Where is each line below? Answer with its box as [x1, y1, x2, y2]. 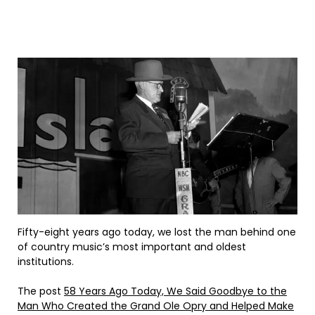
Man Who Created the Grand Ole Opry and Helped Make [18, 299, 294, 314]
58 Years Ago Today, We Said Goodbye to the [64, 284, 287, 299]
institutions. [18, 255, 74, 269]
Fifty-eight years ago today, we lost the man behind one [18, 225, 296, 240]
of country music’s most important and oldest [18, 240, 246, 255]
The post [18, 284, 64, 299]
